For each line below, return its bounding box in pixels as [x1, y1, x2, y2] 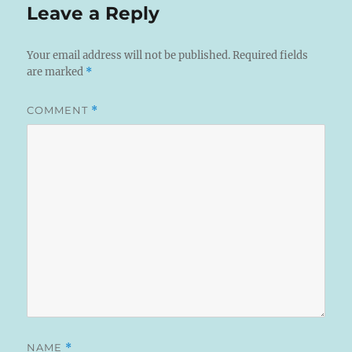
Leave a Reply [27, 2, 160, 25]
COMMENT [27, 104, 92, 117]
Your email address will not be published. [27, 49, 231, 63]
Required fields [233, 49, 309, 63]
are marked [27, 65, 86, 79]
